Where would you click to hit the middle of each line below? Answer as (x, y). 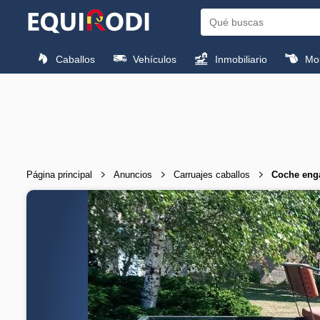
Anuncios (133, 174)
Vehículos (154, 59)
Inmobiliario (239, 59)
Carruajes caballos (212, 174)
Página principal (59, 174)
